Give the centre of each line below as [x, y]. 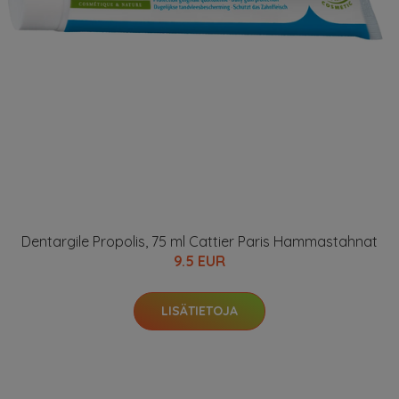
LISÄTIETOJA [199, 311]
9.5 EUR [199, 261]
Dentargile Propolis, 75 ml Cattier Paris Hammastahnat [199, 241]
